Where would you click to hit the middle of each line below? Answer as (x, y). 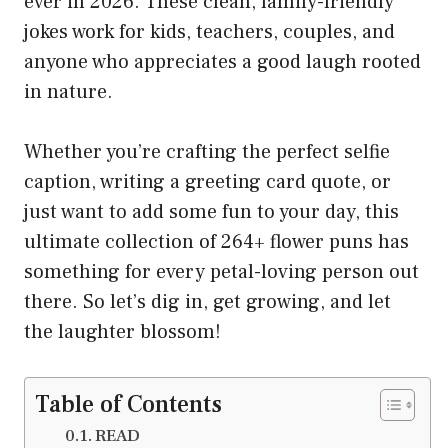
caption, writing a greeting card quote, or (207, 182)
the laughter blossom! (122, 332)
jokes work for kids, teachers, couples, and (209, 32)
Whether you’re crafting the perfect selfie (207, 152)
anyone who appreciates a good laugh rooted (222, 62)
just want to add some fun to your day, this (211, 212)
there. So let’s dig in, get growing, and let (207, 302)
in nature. (68, 92)
